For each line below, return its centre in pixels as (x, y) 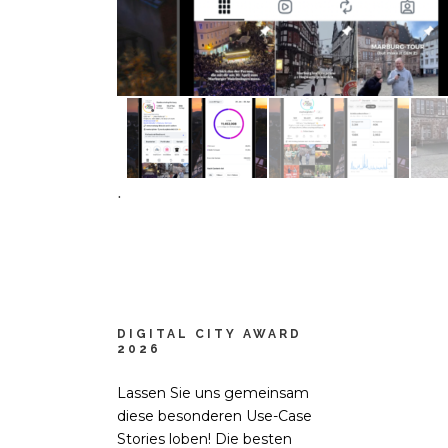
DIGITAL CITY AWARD (209, 334)
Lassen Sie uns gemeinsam (213, 393)
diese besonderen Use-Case (214, 416)
